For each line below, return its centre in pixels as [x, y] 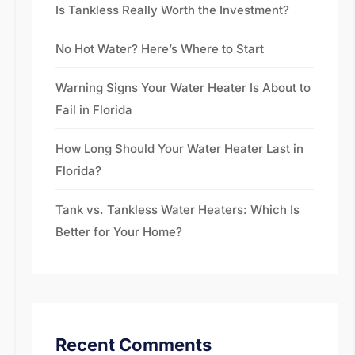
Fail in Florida [94, 110]
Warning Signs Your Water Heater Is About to [183, 88]
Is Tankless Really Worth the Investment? [172, 10]
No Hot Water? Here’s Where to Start [160, 49]
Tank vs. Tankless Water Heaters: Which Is [177, 210]
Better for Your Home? [119, 232]
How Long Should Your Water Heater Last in [179, 149]
